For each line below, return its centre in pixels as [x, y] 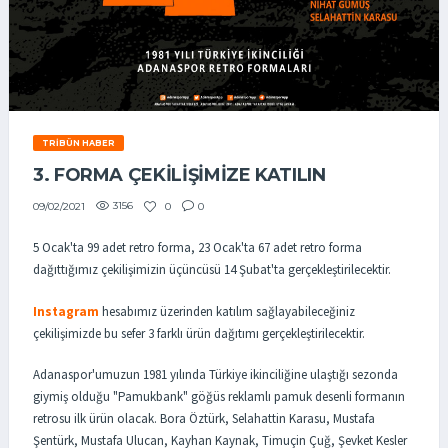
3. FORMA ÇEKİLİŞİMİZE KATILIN [179, 175]
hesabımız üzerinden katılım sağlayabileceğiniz [227, 311]
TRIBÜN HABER [78, 143]
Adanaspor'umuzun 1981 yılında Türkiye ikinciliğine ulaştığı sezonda [215, 375]
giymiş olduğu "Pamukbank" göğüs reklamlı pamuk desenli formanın [219, 397]
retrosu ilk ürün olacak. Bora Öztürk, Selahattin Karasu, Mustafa [204, 419]
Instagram [66, 311]
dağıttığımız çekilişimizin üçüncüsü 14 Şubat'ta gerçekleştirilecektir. [213, 270]
